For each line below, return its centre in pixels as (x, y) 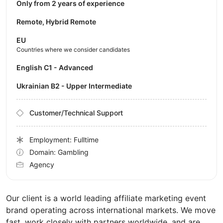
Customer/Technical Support (76, 113)
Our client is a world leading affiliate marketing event (106, 198)
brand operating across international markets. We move (111, 210)
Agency (42, 165)
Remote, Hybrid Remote (56, 22)
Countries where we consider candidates (73, 50)
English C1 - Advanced (57, 68)
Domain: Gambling (59, 152)
